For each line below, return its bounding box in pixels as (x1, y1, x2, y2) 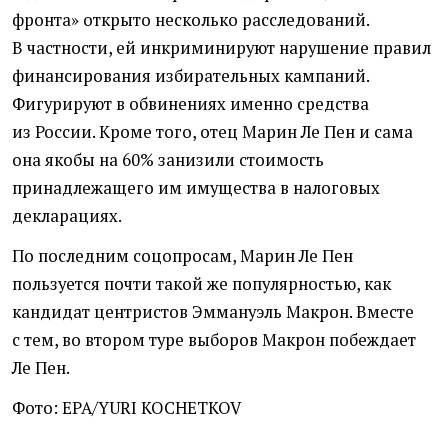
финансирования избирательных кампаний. (12, 65, 369, 88)
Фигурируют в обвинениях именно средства (12, 93, 369, 116)
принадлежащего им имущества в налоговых (12, 177, 380, 200)
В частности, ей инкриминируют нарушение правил (12, 37, 431, 60)
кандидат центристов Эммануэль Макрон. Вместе (12, 301, 414, 324)
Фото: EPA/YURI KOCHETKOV (12, 397, 241, 420)
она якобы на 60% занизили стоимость (12, 149, 324, 172)
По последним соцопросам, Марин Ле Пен (12, 245, 353, 268)
